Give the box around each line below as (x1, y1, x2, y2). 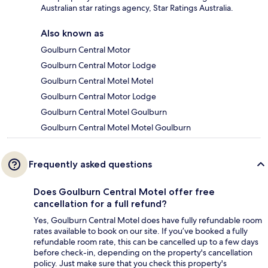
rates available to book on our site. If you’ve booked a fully (33, 226, 248, 237)
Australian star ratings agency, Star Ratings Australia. (41, 2, 233, 14)
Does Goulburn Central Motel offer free (33, 186, 215, 198)
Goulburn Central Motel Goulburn (41, 106, 167, 118)
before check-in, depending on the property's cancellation (33, 247, 252, 258)
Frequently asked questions (29, 159, 152, 170)
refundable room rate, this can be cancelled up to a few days (33, 236, 258, 248)
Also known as (41, 28, 103, 39)
